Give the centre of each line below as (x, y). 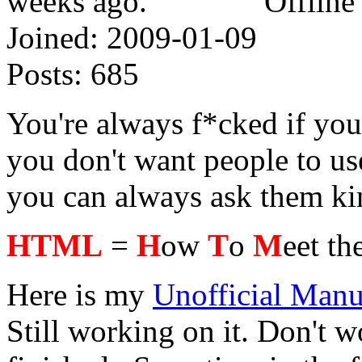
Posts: (44, 74)
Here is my (80, 294)
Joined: (53, 37)
